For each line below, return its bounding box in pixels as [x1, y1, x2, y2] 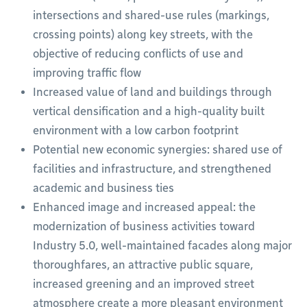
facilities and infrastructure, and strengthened [33, 162, 271, 176]
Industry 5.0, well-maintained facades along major [33, 239, 292, 253]
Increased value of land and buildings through [33, 86, 272, 99]
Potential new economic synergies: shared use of [33, 143, 282, 157]
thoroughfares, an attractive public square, [33, 258, 253, 272]
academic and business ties [33, 182, 177, 195]
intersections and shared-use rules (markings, [33, 9, 269, 23]
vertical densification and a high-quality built [33, 105, 265, 119]
